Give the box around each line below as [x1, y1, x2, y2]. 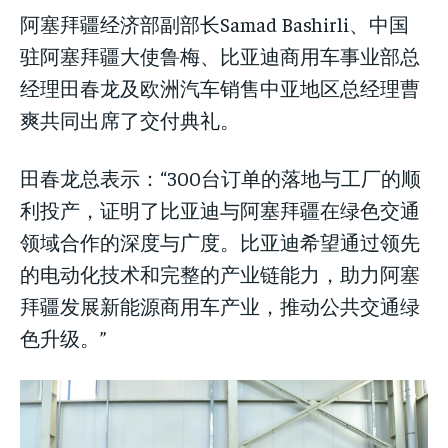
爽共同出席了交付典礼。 [20, 107, 240, 133]
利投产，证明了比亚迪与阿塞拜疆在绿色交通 [20, 197, 420, 223]
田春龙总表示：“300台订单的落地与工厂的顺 [20, 165, 421, 191]
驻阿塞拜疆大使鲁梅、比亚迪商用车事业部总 [20, 43, 420, 69]
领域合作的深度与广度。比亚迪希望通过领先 [20, 229, 420, 255]
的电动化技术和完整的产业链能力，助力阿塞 [20, 261, 420, 287]
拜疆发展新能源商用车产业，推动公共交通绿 [20, 293, 420, 319]
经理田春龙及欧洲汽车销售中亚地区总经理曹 [20, 75, 420, 101]
